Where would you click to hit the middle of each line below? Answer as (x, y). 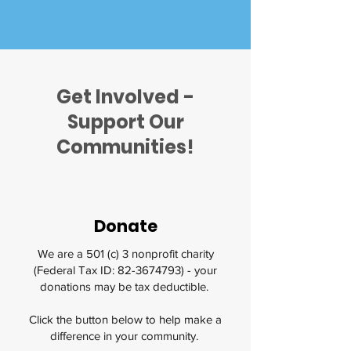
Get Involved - (125, 97)
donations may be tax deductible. (125, 286)
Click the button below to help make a (125, 319)
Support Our (125, 122)
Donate (125, 226)
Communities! (125, 147)
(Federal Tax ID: (76, 270)
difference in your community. (125, 336)
